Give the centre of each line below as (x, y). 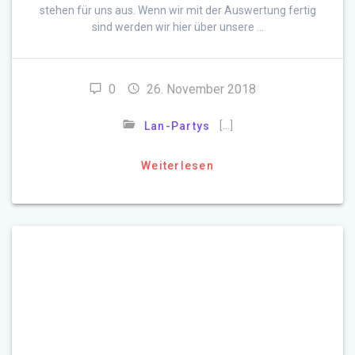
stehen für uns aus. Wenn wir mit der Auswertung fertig (177, 11)
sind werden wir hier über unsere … (177, 27)
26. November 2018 (201, 90)
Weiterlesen (177, 166)
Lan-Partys (177, 126)
